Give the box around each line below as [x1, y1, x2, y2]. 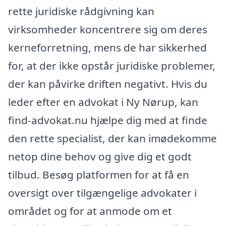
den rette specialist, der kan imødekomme [8, 131, 217, 145]
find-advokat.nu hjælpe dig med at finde [8, 112, 207, 127]
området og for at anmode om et [8, 203, 172, 218]
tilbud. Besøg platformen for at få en [8, 167, 189, 182]
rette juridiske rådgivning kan [8, 4, 154, 18]
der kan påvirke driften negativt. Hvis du [8, 76, 207, 91]
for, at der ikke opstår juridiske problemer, [8, 58, 215, 73]
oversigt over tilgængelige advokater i [8, 185, 197, 200]
